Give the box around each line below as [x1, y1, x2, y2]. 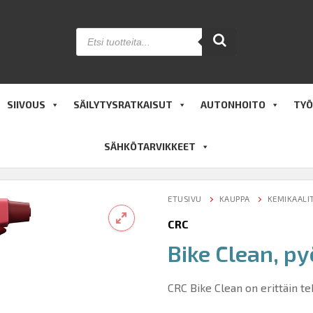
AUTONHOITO [201, 99, 265, 110]
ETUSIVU [168, 194, 202, 203]
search [75, 37, 110, 50]
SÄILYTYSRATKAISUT [73, 99, 173, 110]
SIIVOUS [7, 99, 45, 110]
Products [75, 26, 121, 39]
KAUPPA [219, 194, 250, 203]
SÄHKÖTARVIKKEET [103, 140, 196, 152]
